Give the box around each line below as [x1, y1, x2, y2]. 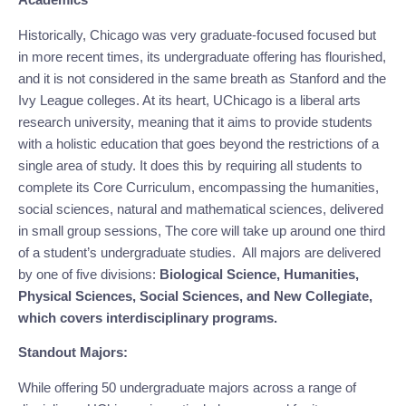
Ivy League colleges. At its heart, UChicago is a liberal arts [18, 92, 361, 108]
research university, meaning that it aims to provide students [18, 113, 372, 130]
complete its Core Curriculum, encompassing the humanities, [18, 179, 379, 195]
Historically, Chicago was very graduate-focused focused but [18, 26, 376, 43]
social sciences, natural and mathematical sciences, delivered [18, 200, 383, 217]
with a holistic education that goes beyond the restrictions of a [18, 135, 379, 151]
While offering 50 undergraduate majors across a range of [18, 379, 356, 395]
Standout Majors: [18, 344, 128, 361]
